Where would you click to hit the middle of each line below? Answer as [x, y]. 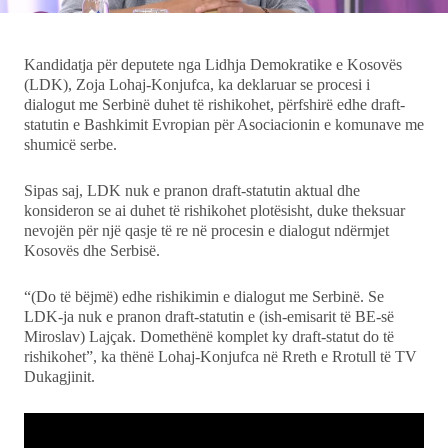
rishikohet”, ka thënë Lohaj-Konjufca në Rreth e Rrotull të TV [220, 356]
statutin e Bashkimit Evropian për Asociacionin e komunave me [224, 124]
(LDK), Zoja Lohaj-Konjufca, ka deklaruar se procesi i [197, 84]
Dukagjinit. [59, 376]
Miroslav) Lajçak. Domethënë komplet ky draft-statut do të [209, 336]
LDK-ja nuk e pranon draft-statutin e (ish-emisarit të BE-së [209, 316]
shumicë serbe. [70, 144]
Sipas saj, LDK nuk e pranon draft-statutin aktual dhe [192, 190]
